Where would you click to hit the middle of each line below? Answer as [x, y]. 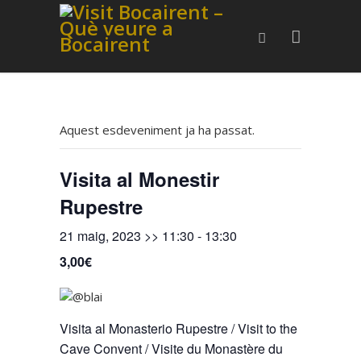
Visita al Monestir [139, 179]
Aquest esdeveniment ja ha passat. [157, 130]
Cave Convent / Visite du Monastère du [171, 349]
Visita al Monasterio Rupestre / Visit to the [178, 328]
